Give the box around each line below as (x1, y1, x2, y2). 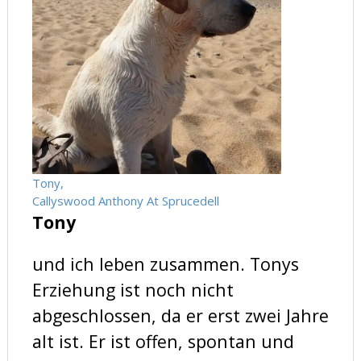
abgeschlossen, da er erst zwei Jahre (31, 304, 329, 328)
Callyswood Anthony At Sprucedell (31, 193, 219, 210)
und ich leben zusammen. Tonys (31, 252, 299, 276)
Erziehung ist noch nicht (31, 278, 234, 302)
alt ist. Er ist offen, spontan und (31, 330, 294, 354)
